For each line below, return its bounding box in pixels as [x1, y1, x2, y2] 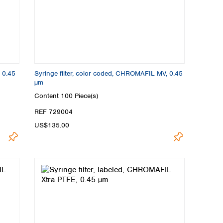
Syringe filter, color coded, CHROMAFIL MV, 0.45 [34, 69, 183, 78]
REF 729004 [34, 107, 73, 116]
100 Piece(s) [61, 92, 98, 101]
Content [34, 92, 61, 101]
